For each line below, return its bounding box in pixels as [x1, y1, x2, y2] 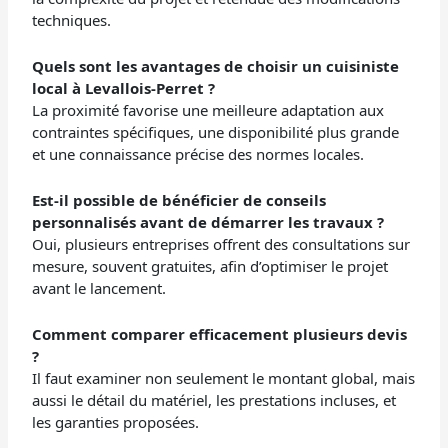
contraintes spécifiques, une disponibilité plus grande [32, 121, 400, 142]
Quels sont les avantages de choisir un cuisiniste [32, 55, 400, 76]
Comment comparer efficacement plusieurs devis [32, 323, 408, 344]
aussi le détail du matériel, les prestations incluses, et [32, 389, 397, 410]
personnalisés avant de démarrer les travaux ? [32, 211, 385, 232]
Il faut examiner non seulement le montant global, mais [32, 367, 416, 388]
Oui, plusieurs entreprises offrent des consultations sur [32, 233, 411, 254]
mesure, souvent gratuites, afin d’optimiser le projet [32, 255, 389, 276]
